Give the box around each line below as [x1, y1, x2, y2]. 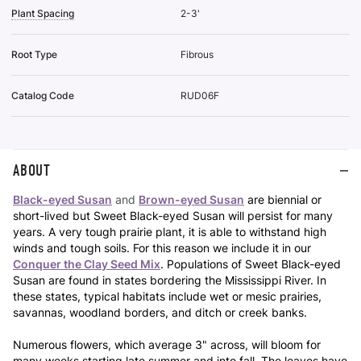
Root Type [11, 48, 57, 60]
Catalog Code [11, 89, 74, 102]
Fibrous [180, 48, 214, 60]
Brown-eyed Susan [139, 192, 244, 206]
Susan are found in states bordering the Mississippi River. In [13, 272, 326, 287]
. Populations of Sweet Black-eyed [160, 256, 341, 271]
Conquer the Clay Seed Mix [13, 256, 160, 271]
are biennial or [247, 192, 322, 206]
